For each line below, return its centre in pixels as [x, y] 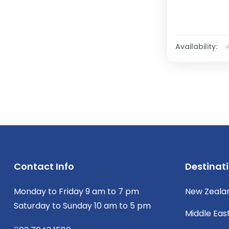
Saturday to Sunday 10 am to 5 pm [82, 205]
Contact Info [44, 166]
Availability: [196, 46]
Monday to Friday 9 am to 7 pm [76, 191]
